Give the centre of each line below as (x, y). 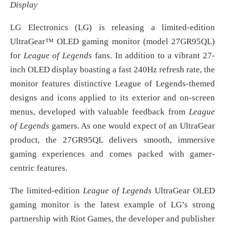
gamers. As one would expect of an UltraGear (132, 126)
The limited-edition (46, 190)
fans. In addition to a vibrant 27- (154, 55)
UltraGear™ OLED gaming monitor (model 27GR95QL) (113, 41)
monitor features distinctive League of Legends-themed (113, 83)
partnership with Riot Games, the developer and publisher (113, 218)
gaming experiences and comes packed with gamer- (113, 154)
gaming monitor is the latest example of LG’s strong (113, 204)
